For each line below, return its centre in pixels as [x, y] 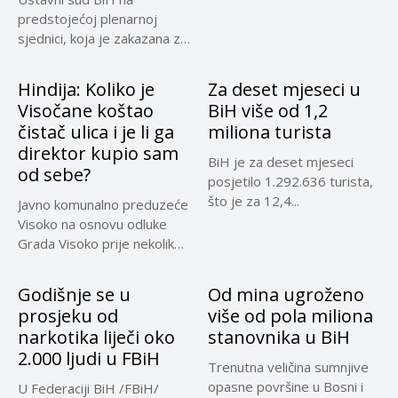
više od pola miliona [291, 315]
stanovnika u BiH [279, 337]
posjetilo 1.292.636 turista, [291, 181]
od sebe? [54, 174]
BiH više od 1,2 [268, 110]
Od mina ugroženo [286, 294]
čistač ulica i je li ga [96, 131]
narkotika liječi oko [96, 337]
